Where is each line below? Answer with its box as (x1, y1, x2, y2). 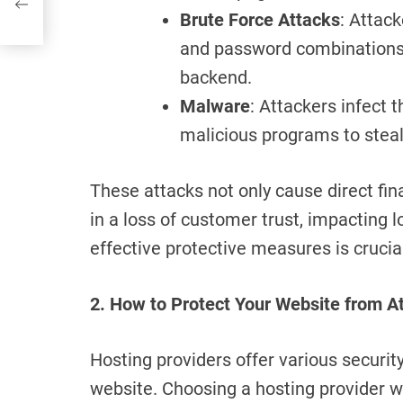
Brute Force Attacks (180, 9, 340, 31)
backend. (180, 67, 252, 89)
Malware (180, 95, 250, 118)
